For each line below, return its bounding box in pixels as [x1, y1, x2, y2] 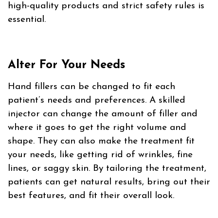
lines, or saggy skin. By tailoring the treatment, [8, 164, 206, 174]
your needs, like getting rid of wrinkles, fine [8, 150, 193, 160]
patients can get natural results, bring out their [8, 178, 210, 187]
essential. [8, 15, 46, 25]
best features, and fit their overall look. [8, 191, 174, 201]
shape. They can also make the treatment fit [8, 137, 195, 146]
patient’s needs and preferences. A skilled [8, 96, 185, 106]
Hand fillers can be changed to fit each [8, 82, 175, 92]
